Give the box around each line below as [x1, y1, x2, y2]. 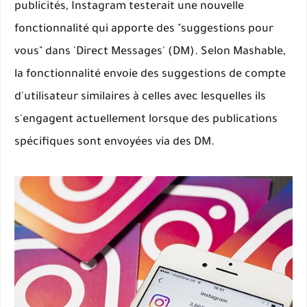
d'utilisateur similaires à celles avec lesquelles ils [14, 91, 266, 103]
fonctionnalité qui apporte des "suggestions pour [14, 23, 273, 36]
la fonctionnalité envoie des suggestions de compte [14, 69, 286, 81]
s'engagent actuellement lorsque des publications [14, 114, 278, 126]
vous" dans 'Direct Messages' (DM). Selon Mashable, [14, 46, 286, 58]
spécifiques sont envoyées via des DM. [14, 136, 214, 149]
